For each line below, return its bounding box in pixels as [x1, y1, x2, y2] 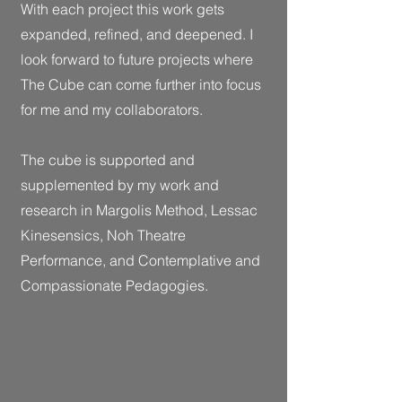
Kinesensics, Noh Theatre [21, 226, 186, 244]
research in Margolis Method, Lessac [21, 201, 258, 219]
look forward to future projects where [21, 50, 253, 68]
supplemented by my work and [21, 176, 219, 194]
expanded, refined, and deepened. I [21, 25, 253, 43]
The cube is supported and [21, 151, 195, 169]
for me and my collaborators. [21, 100, 206, 118]
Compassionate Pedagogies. [21, 276, 208, 294]
